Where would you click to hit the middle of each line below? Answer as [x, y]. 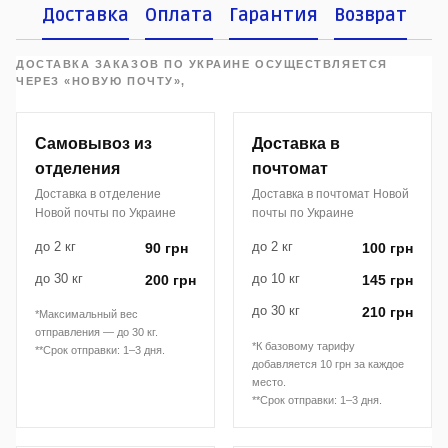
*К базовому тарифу [303, 345]
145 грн [387, 279]
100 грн [387, 247]
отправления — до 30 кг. [96, 331]
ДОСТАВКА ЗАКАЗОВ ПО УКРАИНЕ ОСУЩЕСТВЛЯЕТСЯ [202, 63]
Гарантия [273, 15]
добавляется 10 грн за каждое [328, 363]
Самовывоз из [93, 143]
